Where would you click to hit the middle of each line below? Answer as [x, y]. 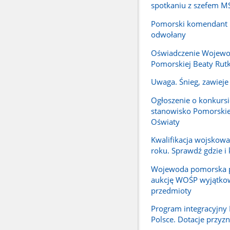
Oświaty [165, 121]
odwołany [168, 34]
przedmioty [171, 190]
